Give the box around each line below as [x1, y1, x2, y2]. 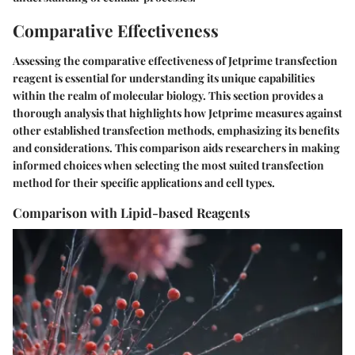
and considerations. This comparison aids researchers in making [13, 139, 340, 155]
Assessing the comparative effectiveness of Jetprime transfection [13, 52, 338, 68]
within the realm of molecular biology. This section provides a [13, 87, 323, 103]
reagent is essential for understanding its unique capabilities [13, 70, 315, 86]
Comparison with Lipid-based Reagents [13, 203, 250, 221]
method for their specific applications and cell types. [13, 174, 275, 190]
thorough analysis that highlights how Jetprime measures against [13, 105, 342, 120]
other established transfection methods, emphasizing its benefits [13, 122, 339, 138]
